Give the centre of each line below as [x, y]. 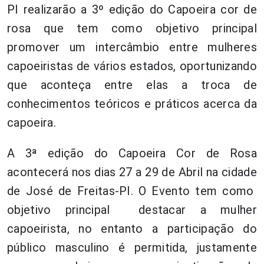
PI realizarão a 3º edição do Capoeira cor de [132, 9]
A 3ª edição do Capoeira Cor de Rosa [132, 153]
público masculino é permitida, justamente [132, 247]
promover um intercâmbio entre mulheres [132, 47]
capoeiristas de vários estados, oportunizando [132, 66]
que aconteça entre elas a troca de [132, 85]
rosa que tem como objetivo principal [132, 28]
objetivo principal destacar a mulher [132, 209]
